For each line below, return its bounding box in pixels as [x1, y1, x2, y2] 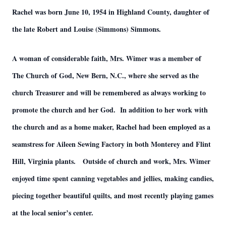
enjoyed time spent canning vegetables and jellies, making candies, [12, 173, 214, 184]
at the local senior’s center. [12, 207, 93, 218]
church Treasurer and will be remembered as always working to [12, 87, 206, 98]
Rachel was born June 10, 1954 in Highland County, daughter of [12, 7, 209, 17]
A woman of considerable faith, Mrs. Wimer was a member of [12, 53, 201, 64]
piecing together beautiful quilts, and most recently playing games [12, 190, 213, 201]
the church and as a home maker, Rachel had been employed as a [12, 122, 210, 132]
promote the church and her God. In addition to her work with [12, 104, 208, 115]
